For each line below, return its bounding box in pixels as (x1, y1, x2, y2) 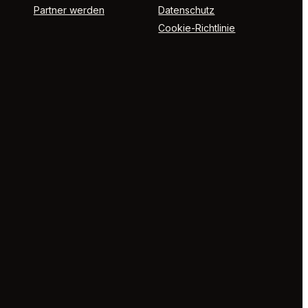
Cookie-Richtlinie (158, 21, 236, 34)
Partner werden (33, 3, 104, 16)
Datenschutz (158, 3, 215, 16)
